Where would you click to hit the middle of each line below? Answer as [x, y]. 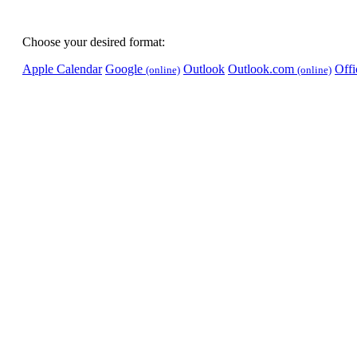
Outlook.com [263, 69]
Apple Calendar [62, 69]
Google [126, 69]
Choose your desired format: [94, 42]
